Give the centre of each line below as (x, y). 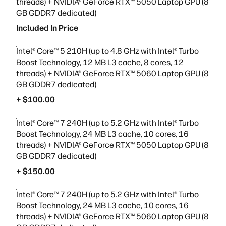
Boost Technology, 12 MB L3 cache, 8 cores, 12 (100, 62)
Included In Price (47, 28)
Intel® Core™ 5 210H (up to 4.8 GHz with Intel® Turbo (107, 51)
